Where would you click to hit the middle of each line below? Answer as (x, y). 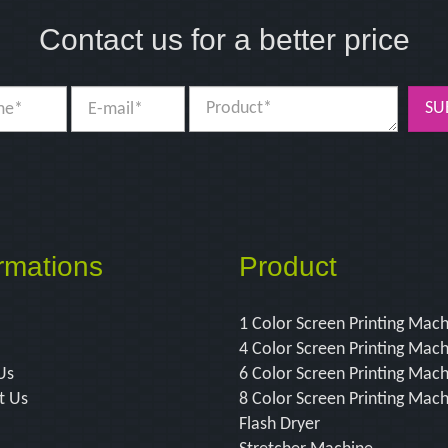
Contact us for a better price (224, 40)
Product (288, 267)
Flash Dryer (279, 425)
